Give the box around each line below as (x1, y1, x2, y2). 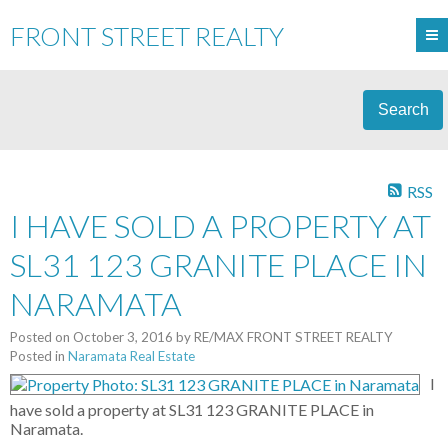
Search (377, 101, 429, 118)
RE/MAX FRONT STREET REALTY (194, 329, 393, 346)
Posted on (10, 329, 73, 346)
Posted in (10, 348, 65, 365)
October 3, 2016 (73, 329, 173, 346)
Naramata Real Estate (68, 348, 195, 365)
